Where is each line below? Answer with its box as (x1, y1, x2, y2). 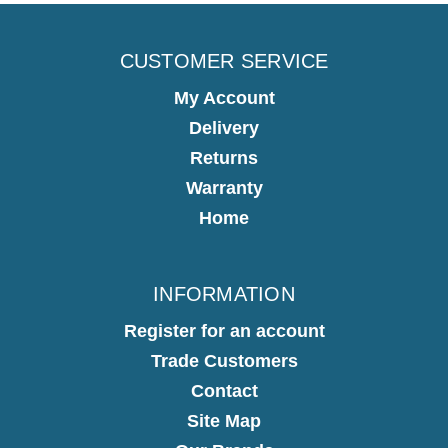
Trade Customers (150, 350, 298, 371)
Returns (190, 148, 258, 168)
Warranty (185, 178, 263, 198)
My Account (173, 88, 275, 108)
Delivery (189, 118, 259, 138)
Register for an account (123, 320, 325, 341)
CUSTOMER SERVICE (119, 50, 329, 73)
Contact (190, 380, 258, 401)
